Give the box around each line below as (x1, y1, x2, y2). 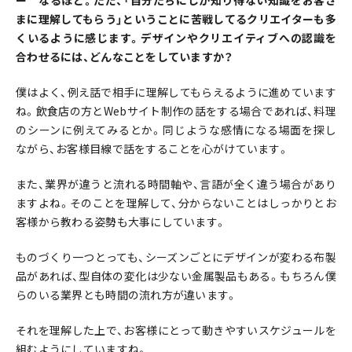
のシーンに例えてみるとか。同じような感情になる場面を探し (16, 122, 336, 138)
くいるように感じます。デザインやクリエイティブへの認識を (16, 30, 336, 46)
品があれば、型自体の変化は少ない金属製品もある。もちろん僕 (16, 268, 336, 284)
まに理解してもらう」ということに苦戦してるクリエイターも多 (16, 11, 336, 27)
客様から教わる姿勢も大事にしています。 (16, 214, 227, 230)
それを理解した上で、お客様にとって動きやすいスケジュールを (16, 322, 336, 339)
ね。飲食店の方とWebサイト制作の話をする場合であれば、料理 (16, 103, 336, 119)
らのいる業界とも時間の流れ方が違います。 (16, 287, 238, 303)
